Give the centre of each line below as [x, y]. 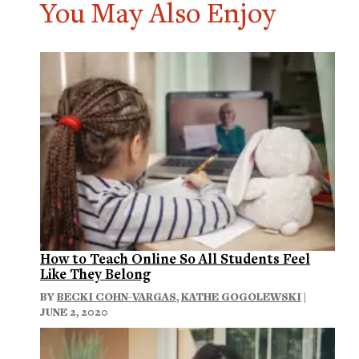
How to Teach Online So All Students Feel [175, 258]
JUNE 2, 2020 [74, 311]
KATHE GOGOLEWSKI [241, 296]
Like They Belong [95, 273]
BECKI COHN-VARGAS [117, 296]
